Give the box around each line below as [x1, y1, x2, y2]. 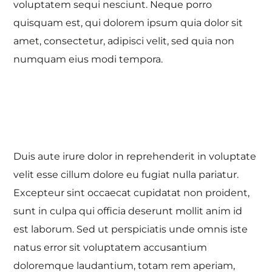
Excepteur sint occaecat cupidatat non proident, [13, 187, 250, 199]
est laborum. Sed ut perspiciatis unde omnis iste [13, 223, 248, 235]
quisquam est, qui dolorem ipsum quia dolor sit [13, 17, 243, 29]
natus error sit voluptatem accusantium [13, 242, 208, 253]
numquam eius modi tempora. [13, 53, 163, 65]
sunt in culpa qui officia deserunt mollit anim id [13, 205, 243, 217]
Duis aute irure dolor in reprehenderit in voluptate [13, 151, 257, 162]
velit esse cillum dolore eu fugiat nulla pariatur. [13, 169, 239, 180]
